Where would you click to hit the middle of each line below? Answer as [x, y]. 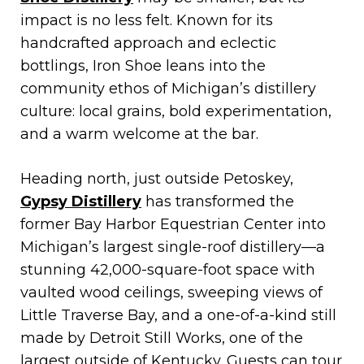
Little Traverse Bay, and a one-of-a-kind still [178, 315]
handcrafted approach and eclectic [148, 43]
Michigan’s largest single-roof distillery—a [173, 247]
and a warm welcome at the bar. [139, 134]
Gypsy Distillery [81, 201]
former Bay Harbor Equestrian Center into [173, 224]
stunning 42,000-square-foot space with [168, 269]
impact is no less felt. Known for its [147, 20]
